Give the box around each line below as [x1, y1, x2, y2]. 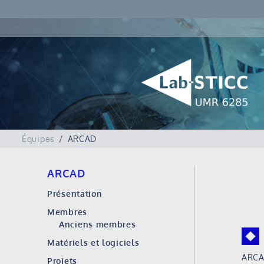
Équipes [22, 134, 55, 144]
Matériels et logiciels [47, 237, 140, 247]
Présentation [47, 189, 103, 199]
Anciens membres [59, 219, 136, 229]
